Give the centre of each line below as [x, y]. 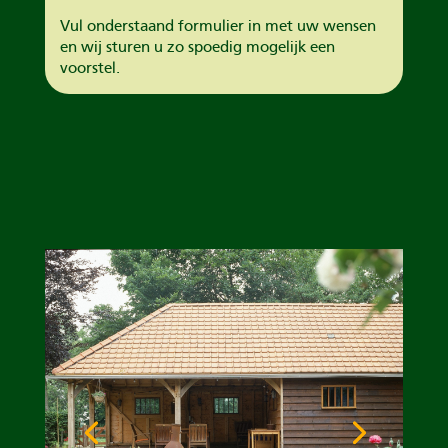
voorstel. [89, 67]
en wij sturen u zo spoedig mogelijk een [197, 46]
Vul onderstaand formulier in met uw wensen [217, 25]
